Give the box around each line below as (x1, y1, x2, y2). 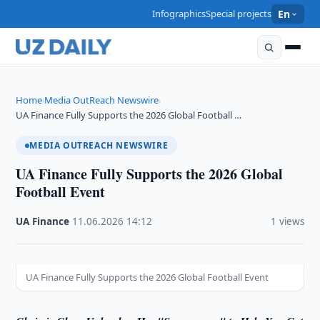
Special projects (206, 7, 272, 20)
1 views (270, 215, 304, 228)
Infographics (152, 7, 206, 20)
